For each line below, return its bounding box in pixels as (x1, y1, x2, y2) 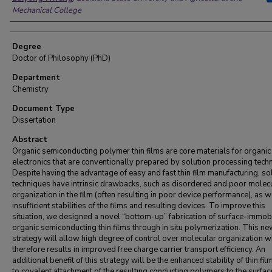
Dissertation (12, 115, 56, 126)
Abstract (12, 134, 47, 145)
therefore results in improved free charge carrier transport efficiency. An (12, 244, 265, 255)
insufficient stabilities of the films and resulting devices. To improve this (12, 200, 265, 211)
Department (12, 72, 60, 83)
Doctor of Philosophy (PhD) (12, 53, 110, 64)
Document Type (12, 103, 75, 114)
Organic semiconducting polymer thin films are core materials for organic (12, 146, 271, 157)
